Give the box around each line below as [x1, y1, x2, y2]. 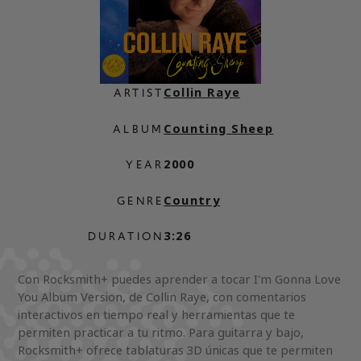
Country [164, 190, 221, 210]
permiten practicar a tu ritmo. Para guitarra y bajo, [18, 323, 305, 342]
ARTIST [114, 85, 164, 102]
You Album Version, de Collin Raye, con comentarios [18, 288, 307, 307]
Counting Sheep [164, 118, 274, 138]
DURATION [87, 228, 164, 245]
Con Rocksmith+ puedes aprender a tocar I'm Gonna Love [18, 270, 342, 289]
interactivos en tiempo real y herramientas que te [18, 305, 296, 325]
